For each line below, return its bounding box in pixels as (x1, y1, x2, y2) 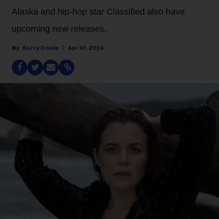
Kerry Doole (22, 45, 59, 51)
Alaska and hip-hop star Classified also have (12, 7, 185, 17)
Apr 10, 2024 (68, 45, 104, 51)
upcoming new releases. (12, 24, 107, 34)
